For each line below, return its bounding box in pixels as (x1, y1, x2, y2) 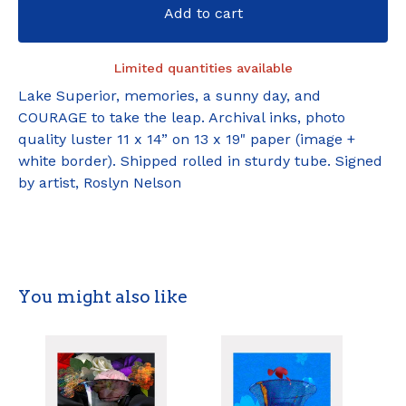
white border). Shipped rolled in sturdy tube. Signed (18, 151, 382, 169)
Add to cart (163, 4, 243, 22)
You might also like (18, 285, 188, 307)
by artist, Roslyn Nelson (18, 173, 181, 191)
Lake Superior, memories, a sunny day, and (18, 86, 321, 104)
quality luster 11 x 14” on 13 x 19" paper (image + (18, 130, 355, 148)
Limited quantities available (113, 60, 293, 75)
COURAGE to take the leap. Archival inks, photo (18, 108, 345, 126)
